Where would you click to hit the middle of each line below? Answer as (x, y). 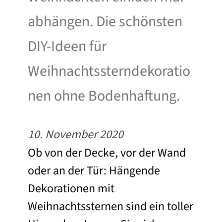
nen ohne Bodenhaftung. (104, 96)
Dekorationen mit (71, 188)
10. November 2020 (76, 134)
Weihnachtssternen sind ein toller (111, 206)
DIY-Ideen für (67, 46)
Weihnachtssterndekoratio (109, 71)
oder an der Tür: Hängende (94, 170)
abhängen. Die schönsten (105, 21)
